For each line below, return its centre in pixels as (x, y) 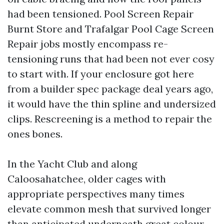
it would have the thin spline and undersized (112, 104)
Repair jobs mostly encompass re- (88, 44)
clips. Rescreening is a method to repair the (110, 119)
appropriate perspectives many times (96, 194)
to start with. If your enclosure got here (101, 74)
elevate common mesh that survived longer (109, 209)
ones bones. (35, 134)
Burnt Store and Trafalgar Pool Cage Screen (111, 29)
